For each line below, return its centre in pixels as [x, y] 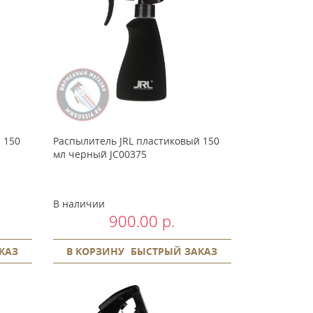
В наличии [79, 203]
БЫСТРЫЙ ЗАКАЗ [174, 251]
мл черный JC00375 [100, 154]
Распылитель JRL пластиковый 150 [136, 140]
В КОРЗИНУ [96, 251]
